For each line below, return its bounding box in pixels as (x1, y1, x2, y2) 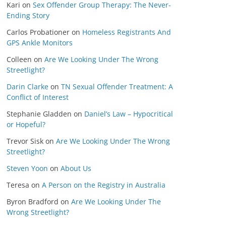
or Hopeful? (7, 120, 45, 129)
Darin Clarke (7, 82, 48, 91)
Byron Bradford (7, 197, 59, 206)
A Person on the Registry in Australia (42, 180, 165, 190)
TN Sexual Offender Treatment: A (61, 82, 173, 91)
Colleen (7, 54, 32, 64)
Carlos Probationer (7, 27, 70, 37)
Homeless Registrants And (82, 27, 171, 37)
